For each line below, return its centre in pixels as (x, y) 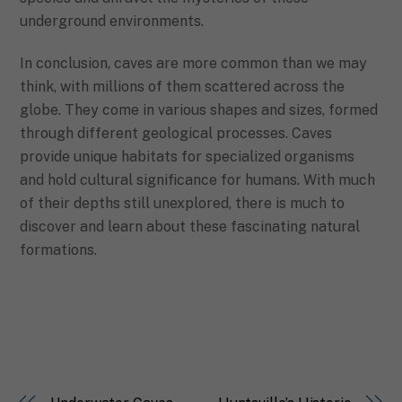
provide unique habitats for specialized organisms (188, 157)
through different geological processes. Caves (176, 134)
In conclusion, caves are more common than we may (194, 64)
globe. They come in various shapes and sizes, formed (199, 110)
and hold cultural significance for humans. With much (198, 180)
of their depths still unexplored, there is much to (183, 204)
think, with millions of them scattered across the (183, 87)
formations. (59, 250)
